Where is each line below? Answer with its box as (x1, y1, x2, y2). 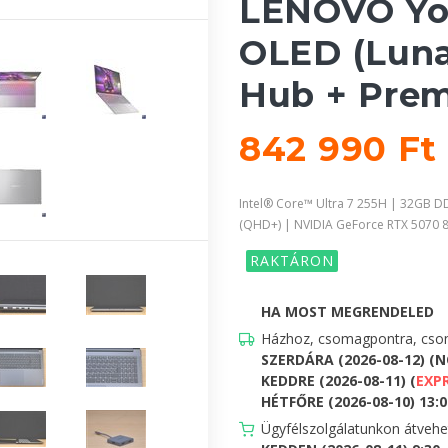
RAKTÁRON (250, 250, 334, 270)
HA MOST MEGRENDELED (261, 301, 434, 321)
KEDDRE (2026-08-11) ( (261, 370, 416, 390)
